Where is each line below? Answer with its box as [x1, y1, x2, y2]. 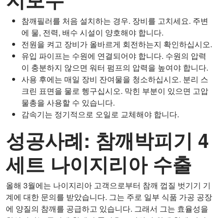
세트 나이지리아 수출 [6, 149, 192, 178]
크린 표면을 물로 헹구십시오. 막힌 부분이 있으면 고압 [21, 85, 208, 96]
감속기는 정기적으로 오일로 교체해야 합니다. [21, 108, 179, 120]
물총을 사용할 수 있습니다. [21, 96, 115, 108]
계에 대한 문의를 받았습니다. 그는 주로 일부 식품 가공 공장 [6, 191, 212, 202]
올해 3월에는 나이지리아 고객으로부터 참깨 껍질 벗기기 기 [6, 179, 211, 191]
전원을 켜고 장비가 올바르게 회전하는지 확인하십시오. [21, 38, 212, 50]
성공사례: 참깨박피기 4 [6, 126, 209, 154]
